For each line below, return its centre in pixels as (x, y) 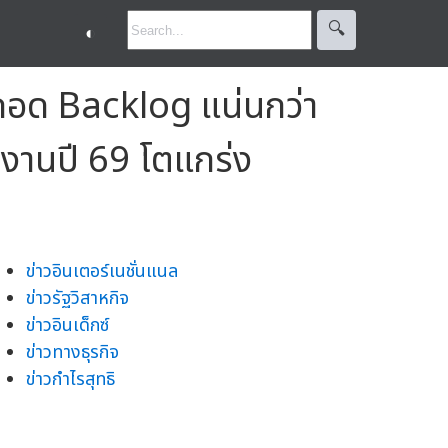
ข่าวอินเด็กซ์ (67, 325)
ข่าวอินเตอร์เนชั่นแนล (102, 271)
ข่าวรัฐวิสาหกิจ (77, 298)
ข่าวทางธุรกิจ (72, 352)
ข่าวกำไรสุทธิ (70, 379)
